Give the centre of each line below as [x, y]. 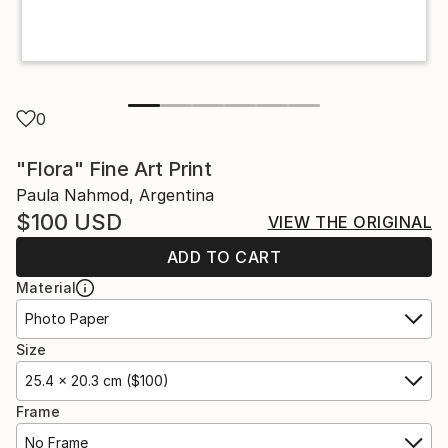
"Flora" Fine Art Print [114, 168]
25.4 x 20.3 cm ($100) [97, 380]
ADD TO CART [224, 256]
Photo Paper [67, 318]
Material [46, 287]
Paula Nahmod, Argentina [115, 194]
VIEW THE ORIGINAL [349, 221]
